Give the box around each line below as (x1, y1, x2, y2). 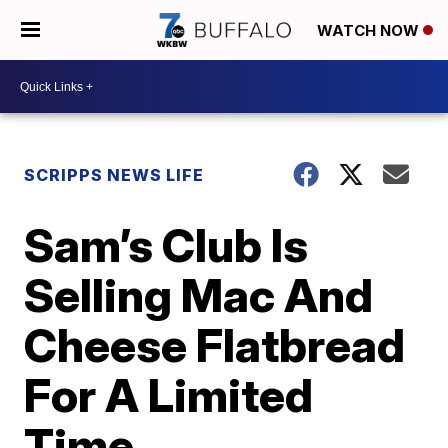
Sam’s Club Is (24, 217, 309, 273)
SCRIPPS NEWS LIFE (24, 165, 205, 185)
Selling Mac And (24, 267, 374, 323)
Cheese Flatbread (24, 317, 406, 373)
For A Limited (24, 367, 314, 423)
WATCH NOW (317, 21, 423, 41)
